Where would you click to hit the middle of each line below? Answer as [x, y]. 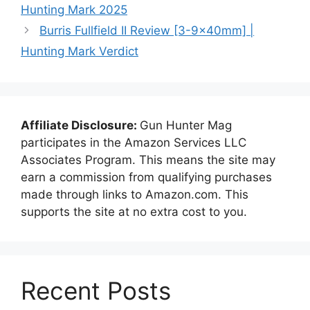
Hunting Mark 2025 [74, 10]
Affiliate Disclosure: [80, 125]
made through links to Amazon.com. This [135, 194]
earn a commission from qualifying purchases [146, 177]
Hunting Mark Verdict [80, 51]
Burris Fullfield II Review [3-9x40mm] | [147, 30]
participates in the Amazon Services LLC [134, 143]
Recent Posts [96, 291]
